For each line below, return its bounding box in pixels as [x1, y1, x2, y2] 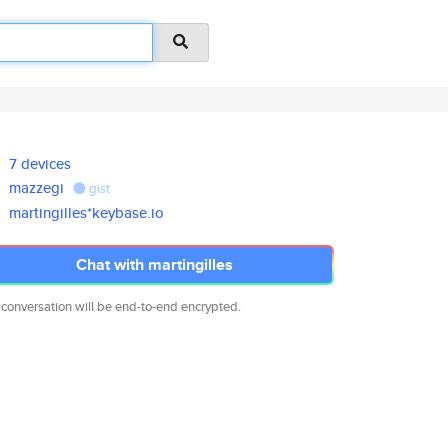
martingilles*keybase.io [9, 202, 165, 223]
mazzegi [9, 177, 65, 198]
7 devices [9, 153, 72, 174]
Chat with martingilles [75, 253, 233, 276]
